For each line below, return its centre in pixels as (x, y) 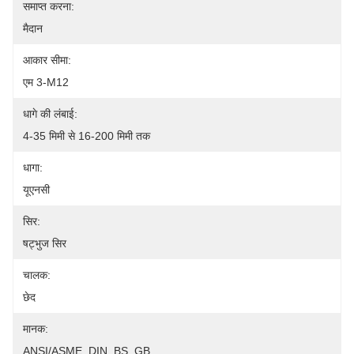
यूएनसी (36, 190)
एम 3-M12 (46, 82)
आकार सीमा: (47, 60)
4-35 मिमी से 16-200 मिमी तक (87, 136)
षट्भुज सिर (45, 243)
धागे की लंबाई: (50, 114)
